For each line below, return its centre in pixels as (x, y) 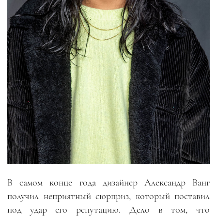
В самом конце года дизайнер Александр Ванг (108, 183)
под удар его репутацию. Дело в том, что (108, 210)
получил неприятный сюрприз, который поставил (108, 196)
